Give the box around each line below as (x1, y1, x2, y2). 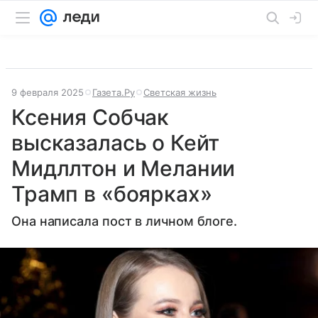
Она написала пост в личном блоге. (11, 214, 238, 229)
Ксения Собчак (11, 104, 170, 130)
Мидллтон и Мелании (11, 155, 236, 181)
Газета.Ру (92, 87, 135, 98)
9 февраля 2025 (11, 87, 84, 98)
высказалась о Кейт (11, 130, 220, 155)
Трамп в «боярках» (11, 181, 212, 207)
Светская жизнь (143, 87, 216, 98)
